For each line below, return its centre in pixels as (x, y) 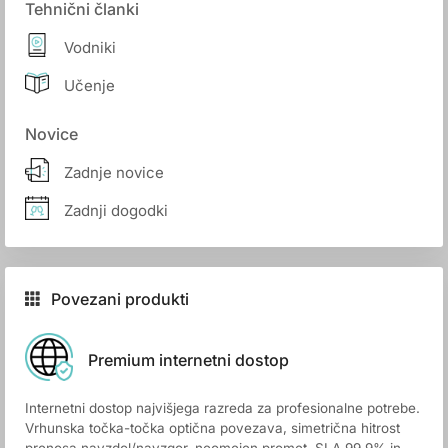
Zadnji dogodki (116, 210)
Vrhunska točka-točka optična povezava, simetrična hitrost (212, 428)
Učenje (89, 85)
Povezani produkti (120, 299)
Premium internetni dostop (188, 359)
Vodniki (90, 47)
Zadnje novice (114, 172)
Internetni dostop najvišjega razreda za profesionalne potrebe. (222, 408)
